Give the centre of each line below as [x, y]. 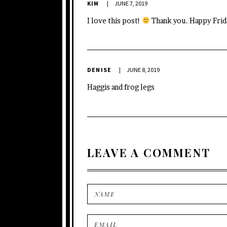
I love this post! [115, 20]
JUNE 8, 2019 [143, 70]
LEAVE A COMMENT [149, 152]
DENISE [100, 70]
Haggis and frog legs [121, 87]
